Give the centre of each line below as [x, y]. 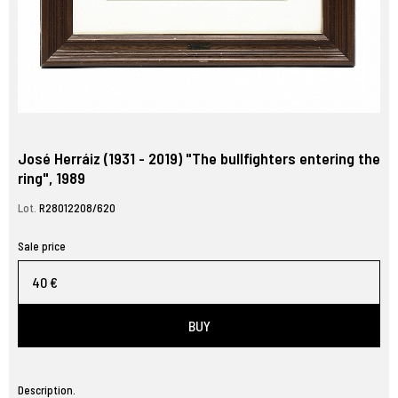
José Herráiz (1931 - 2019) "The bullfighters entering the [199, 158]
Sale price [42, 246]
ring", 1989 [52, 178]
